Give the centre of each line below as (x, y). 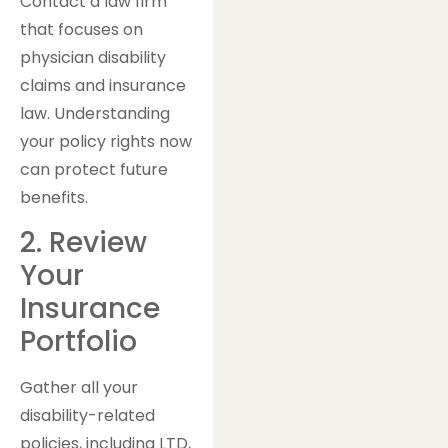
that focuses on (81, 29)
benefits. (54, 197)
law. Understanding (95, 113)
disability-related (87, 415)
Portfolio (78, 341)
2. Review (83, 242)
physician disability (93, 57)
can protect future (94, 169)
